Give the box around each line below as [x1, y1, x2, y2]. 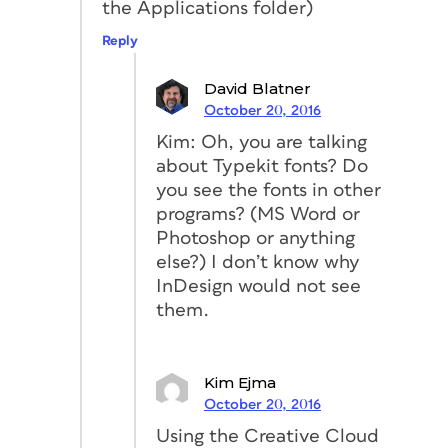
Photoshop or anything [156, 228, 355, 248]
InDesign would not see [156, 276, 361, 296]
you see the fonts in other [156, 180, 381, 200]
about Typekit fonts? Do [156, 156, 368, 176]
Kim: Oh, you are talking [156, 132, 367, 152]
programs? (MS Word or [156, 204, 360, 224]
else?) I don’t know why [156, 252, 360, 272]
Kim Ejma [204, 372, 276, 392]
